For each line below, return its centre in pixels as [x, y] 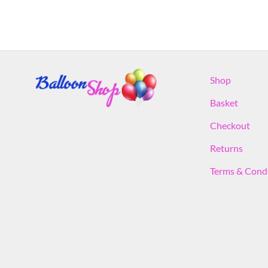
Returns [226, 148]
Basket [224, 103]
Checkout [230, 126]
